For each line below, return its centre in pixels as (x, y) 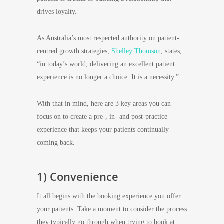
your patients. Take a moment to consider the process (112, 209)
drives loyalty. (57, 12)
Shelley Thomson (136, 51)
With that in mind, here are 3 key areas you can (104, 104)
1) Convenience (78, 176)
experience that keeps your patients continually (103, 130)
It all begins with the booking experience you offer (109, 196)
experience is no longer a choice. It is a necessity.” (108, 77)
